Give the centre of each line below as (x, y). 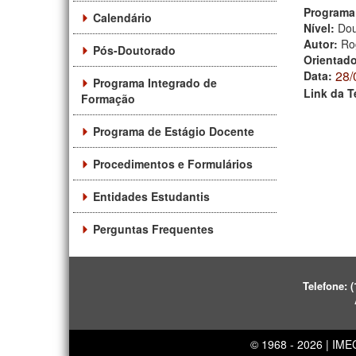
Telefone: (327, 285)
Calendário (122, 17)
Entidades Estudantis (151, 196)
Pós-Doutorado (134, 50)
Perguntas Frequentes (153, 228)
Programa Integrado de (155, 82)
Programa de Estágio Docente (174, 131)
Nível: (321, 27)
